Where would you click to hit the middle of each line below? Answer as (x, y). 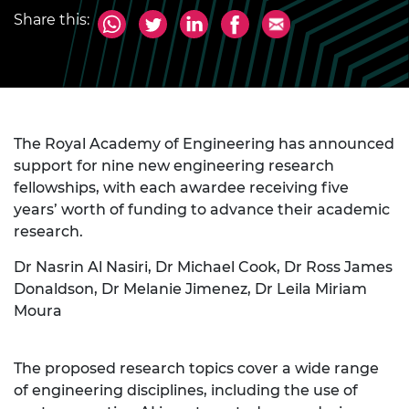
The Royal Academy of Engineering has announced (204, 144)
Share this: (52, 19)
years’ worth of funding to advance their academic (202, 210)
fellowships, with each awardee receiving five (181, 188)
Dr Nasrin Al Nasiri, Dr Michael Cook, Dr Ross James (203, 267)
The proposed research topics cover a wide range (196, 369)
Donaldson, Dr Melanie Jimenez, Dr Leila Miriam (190, 289)
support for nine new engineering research (174, 166)
